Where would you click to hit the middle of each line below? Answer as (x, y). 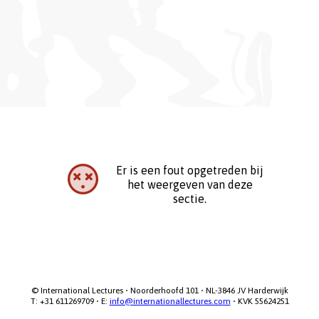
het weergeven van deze (190, 184)
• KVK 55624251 (260, 301)
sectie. (190, 198)
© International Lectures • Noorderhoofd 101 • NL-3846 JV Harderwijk (159, 290)
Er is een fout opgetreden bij (190, 170)
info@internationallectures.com (170, 301)
